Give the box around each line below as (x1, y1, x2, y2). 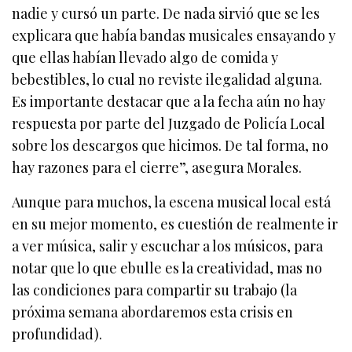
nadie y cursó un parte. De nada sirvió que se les (12, 3, 321, 23)
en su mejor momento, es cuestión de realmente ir (12, 214, 339, 233)
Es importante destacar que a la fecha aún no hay (12, 91, 326, 111)
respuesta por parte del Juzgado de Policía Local (12, 113, 326, 133)
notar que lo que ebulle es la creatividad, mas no (12, 258, 323, 277)
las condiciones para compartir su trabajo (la (12, 280, 298, 299)
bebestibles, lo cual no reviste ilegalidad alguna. (12, 69, 323, 89)
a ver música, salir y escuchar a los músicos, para (12, 236, 324, 255)
